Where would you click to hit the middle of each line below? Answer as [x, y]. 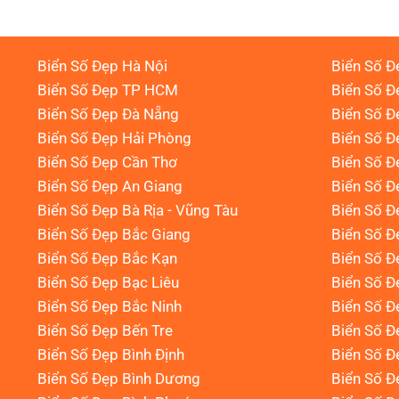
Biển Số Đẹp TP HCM [108, 90]
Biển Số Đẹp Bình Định [111, 354]
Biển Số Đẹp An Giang [110, 186]
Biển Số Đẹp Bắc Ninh [110, 306]
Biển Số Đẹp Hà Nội [102, 66]
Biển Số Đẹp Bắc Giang [114, 234]
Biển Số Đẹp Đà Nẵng [108, 114]
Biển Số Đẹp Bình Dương [119, 379]
